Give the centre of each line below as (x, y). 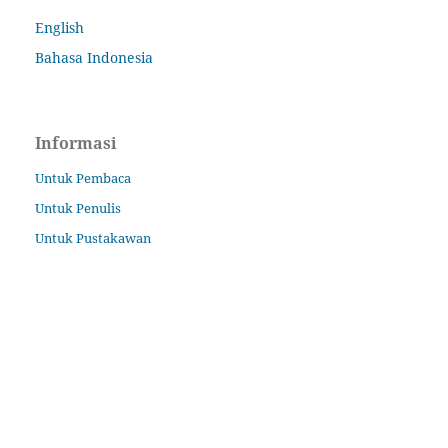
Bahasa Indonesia (94, 57)
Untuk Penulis (78, 207)
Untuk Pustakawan (93, 237)
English (60, 27)
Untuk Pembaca (83, 177)
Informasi (76, 142)
